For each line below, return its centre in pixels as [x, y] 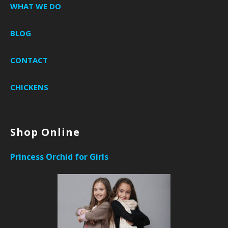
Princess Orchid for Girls [59, 157]
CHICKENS [29, 87]
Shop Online [45, 132]
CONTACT [29, 60]
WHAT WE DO [36, 6]
